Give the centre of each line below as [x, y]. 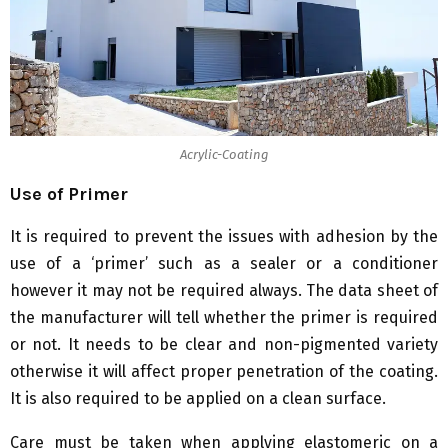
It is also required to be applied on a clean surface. [198, 399]
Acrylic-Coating [224, 154]
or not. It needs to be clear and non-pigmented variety [224, 345]
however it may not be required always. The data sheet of [224, 291]
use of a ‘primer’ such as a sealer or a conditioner [224, 264]
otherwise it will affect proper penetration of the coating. [224, 372]
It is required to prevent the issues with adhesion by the [224, 237]
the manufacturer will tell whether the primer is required [224, 318]
